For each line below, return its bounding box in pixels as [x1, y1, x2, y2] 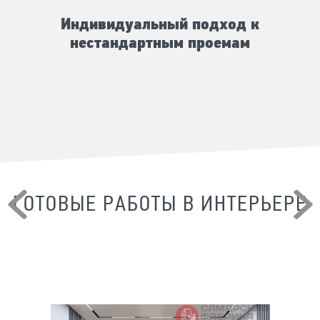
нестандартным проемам [70, 35, 250, 52]
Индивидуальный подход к [61, 16, 259, 34]
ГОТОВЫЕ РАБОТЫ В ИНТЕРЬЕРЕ [13, 194, 307, 216]
